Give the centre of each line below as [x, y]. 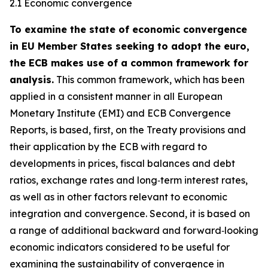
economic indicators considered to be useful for [120, 247]
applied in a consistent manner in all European [116, 96]
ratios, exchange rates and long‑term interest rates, [129, 180]
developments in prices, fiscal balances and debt [122, 163]
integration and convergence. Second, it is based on [130, 214]
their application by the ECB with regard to [108, 147]
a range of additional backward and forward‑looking [134, 230]
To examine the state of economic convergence [128, 29]
